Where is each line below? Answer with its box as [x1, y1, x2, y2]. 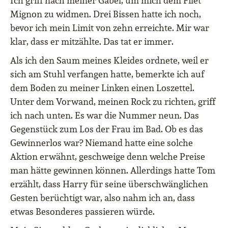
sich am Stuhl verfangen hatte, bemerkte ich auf [10, 68, 204, 80]
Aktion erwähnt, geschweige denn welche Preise [10, 151, 205, 163]
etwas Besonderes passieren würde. [10, 206, 155, 218]
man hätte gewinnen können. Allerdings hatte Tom [10, 164, 215, 177]
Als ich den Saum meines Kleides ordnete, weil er [10, 54, 209, 67]
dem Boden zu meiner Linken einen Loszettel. [10, 82, 194, 94]
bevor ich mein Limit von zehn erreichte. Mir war [10, 22, 209, 34]
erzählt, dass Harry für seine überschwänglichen [10, 178, 208, 190]
